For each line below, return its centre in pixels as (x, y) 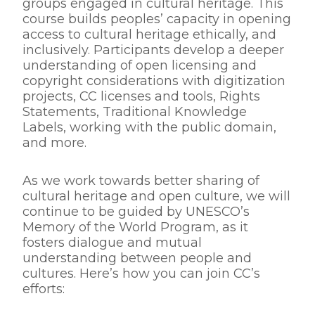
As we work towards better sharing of (141, 181)
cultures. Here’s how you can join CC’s (141, 274)
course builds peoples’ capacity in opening (157, 19)
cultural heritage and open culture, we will (156, 196)
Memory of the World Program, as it (135, 227)
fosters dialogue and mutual (112, 243)
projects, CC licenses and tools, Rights (141, 96)
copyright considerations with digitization (154, 81)
